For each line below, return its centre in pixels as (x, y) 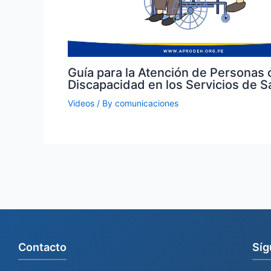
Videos (81, 103)
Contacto (42, 247)
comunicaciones (147, 103)
